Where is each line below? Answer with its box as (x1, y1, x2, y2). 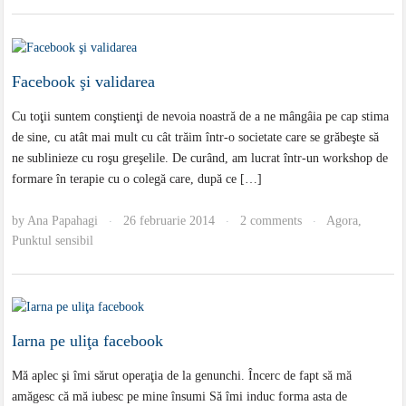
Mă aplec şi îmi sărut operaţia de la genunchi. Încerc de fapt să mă (12, 369, 353, 383)
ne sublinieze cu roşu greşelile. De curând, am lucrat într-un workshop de (12, 150, 389, 165)
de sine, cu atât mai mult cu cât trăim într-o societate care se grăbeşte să (12, 130, 380, 144)
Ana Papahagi (27, 213, 99, 227)
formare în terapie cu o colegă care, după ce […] (12, 171, 263, 186)
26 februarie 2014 (123, 213, 216, 227)
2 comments (240, 213, 303, 227)
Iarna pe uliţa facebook (12, 332, 164, 351)
